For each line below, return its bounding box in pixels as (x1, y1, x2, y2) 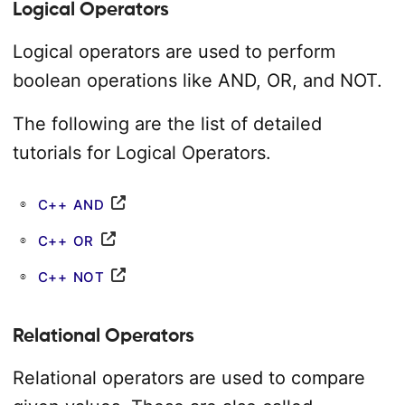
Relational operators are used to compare (12, 367, 365, 389)
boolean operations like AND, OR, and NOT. (12, 70, 382, 91)
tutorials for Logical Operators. (12, 142, 271, 164)
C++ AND (37, 196, 104, 213)
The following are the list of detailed (12, 113, 322, 135)
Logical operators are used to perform (12, 41, 335, 62)
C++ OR (37, 232, 94, 250)
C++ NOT (37, 268, 104, 286)
